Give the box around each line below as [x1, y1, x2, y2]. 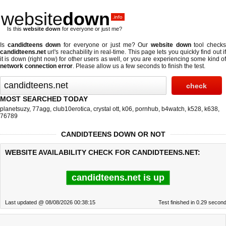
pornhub [135, 105, 158, 112]
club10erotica [53, 105, 90, 112]
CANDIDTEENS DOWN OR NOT [61, 130, 165, 138]
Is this [7, 26, 23, 32]
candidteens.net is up [72, 173, 164, 183]
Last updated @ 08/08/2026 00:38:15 [5, 199, 95, 205]
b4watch [161, 105, 185, 112]
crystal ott [93, 105, 119, 112]
